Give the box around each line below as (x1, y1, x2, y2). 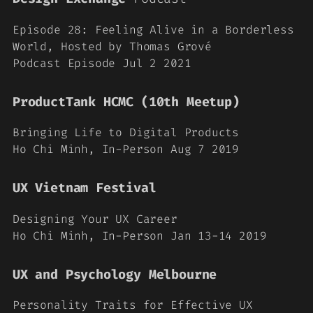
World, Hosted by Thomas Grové (13, 38, 212, 54)
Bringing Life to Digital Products (13, 125, 240, 140)
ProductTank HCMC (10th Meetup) (13, 93, 240, 110)
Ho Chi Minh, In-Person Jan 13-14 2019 (13, 228, 267, 243)
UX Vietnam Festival (13, 180, 156, 196)
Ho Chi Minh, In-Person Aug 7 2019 (13, 142, 240, 156)
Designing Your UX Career (13, 211, 177, 226)
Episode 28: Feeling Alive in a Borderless (13, 22, 294, 37)
